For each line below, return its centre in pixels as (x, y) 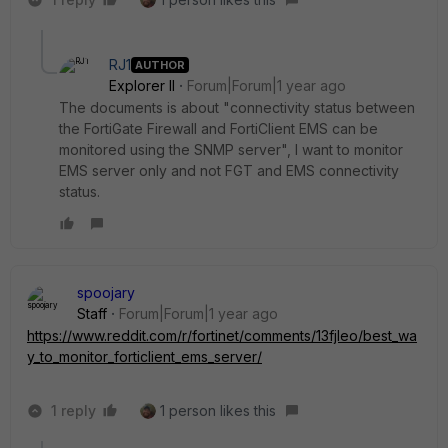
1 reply (73, 410)
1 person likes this (218, 410)
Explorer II (142, 85)
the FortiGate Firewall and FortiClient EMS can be (218, 128)
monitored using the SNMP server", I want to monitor (231, 149)
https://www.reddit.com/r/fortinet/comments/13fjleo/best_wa (222, 335)
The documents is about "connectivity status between (237, 107)
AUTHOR (160, 64)
